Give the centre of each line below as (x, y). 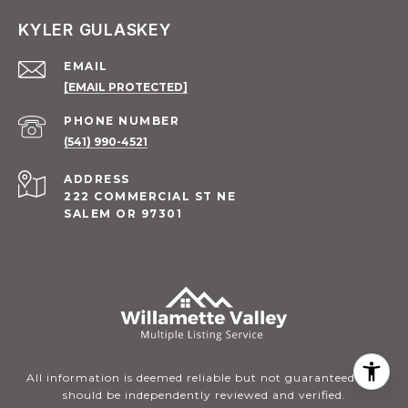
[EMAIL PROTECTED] (126, 87)
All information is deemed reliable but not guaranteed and (204, 377)
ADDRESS (97, 178)
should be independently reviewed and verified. (204, 394)
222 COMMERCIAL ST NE (150, 196)
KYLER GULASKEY (95, 29)
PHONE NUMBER (122, 120)
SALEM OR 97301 (123, 213)
